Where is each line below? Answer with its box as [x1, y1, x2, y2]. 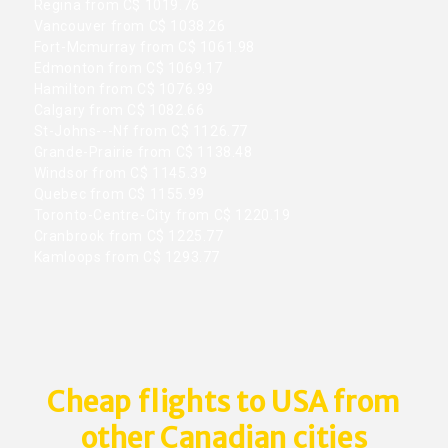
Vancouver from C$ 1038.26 [30, 17, 226, 34]
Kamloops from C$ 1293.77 [30, 248, 220, 265]
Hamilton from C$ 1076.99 [30, 80, 214, 97]
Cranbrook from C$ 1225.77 [30, 227, 224, 244]
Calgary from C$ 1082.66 [30, 101, 205, 118]
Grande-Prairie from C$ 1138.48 [30, 143, 253, 160]
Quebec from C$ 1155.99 [30, 185, 205, 202]
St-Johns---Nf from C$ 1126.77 [30, 122, 248, 139]
